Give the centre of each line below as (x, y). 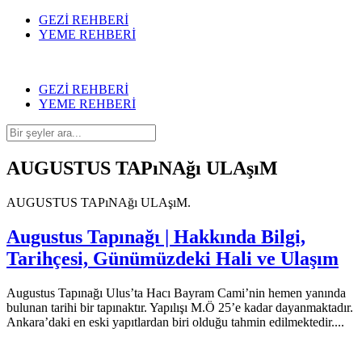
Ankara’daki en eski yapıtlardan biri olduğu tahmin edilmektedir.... (175, 322)
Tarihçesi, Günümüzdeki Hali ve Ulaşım (173, 258)
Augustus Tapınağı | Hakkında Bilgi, (156, 236)
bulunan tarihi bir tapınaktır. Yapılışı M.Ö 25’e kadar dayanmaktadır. (180, 307)
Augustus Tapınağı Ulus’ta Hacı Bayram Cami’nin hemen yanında (176, 293)
